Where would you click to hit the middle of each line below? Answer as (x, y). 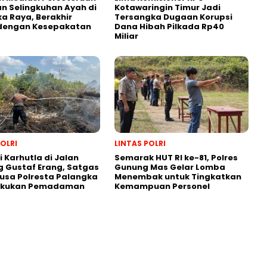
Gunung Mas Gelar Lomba (170, 167)
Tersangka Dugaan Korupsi (173, 17)
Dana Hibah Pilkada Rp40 (169, 26)
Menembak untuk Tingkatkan (178, 176)
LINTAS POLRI (140, 143)
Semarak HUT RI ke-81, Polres (176, 157)
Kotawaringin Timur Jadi (167, 7)
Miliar (126, 36)
